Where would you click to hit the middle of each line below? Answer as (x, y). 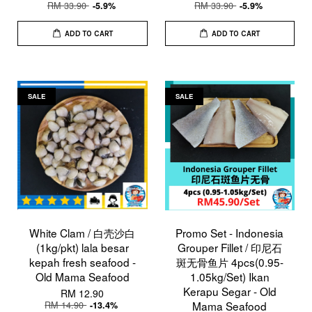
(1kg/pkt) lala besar (82, 248)
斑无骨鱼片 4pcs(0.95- (229, 262)
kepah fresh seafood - (82, 262)
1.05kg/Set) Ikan (229, 277)
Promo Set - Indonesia (230, 233)
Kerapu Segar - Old (229, 291)
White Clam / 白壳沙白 (83, 233)
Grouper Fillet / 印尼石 (229, 248)
